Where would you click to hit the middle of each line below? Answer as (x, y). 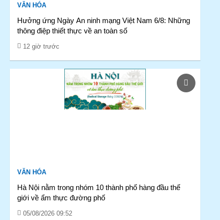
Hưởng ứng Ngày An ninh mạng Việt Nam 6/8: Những (104, 20)
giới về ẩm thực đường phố (61, 198)
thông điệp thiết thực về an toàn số (72, 31)
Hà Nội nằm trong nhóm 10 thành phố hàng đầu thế (99, 187)
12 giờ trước (41, 46)
